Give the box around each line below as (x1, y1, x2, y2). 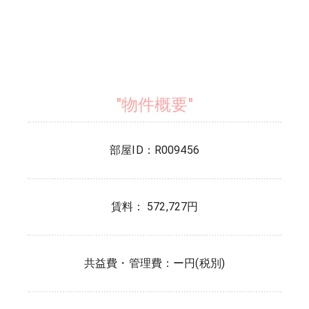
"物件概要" (115, 95, 194, 114)
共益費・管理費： (84, 257, 174, 270)
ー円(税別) (173, 257, 225, 270)
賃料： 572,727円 (110, 200, 199, 213)
